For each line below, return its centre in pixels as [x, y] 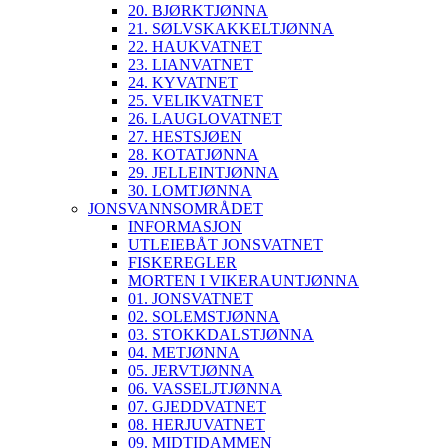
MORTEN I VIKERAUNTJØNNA [243, 280]
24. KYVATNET [183, 82]
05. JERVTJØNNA [191, 370]
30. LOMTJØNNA [190, 190]
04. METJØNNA [184, 352]
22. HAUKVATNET [195, 46]
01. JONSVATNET [190, 298]
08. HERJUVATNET [196, 424]
